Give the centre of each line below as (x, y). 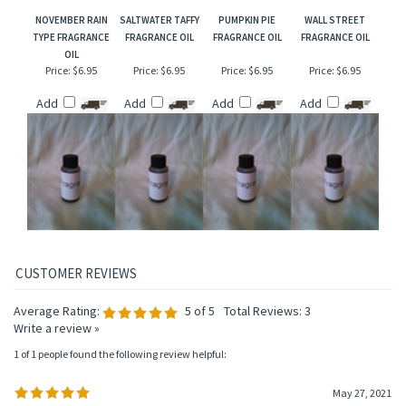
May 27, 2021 (362, 393)
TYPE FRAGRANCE (71, 38)
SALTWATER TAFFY (159, 20)
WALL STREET (335, 20)
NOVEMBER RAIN (71, 20)
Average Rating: (57, 311)
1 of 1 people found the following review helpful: (120, 354)
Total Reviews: (264, 311)
